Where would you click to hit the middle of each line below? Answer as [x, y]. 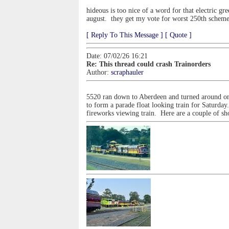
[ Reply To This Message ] [125, 35]
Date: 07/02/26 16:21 [117, 56]
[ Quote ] [178, 35]
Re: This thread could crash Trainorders [148, 64]
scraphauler [127, 72]
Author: [99, 72]
